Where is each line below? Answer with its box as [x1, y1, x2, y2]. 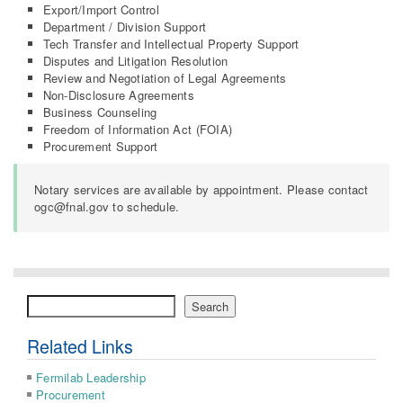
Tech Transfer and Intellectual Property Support [42, 34, 300, 52]
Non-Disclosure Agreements [42, 85, 194, 103]
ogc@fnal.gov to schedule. [34, 197, 180, 215]
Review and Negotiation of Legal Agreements [42, 68, 287, 86]
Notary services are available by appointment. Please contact [34, 180, 369, 198]
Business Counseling [42, 103, 157, 121]
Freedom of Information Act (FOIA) [42, 120, 233, 138]
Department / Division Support [42, 17, 207, 35]
